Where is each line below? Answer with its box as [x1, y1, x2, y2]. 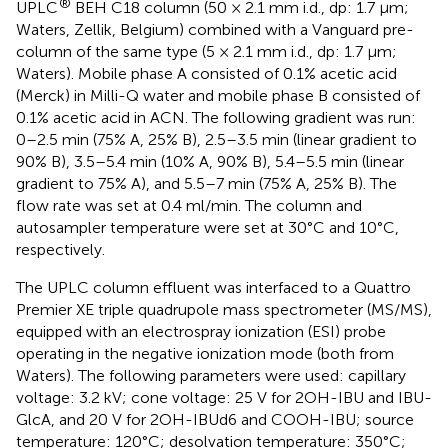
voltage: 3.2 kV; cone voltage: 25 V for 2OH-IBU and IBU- [16, 388, 432, 408]
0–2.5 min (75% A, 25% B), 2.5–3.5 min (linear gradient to [16, 130, 417, 150]
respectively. [16, 240, 105, 260]
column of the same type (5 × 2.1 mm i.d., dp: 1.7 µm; [16, 42, 397, 62]
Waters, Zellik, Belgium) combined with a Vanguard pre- [16, 20, 414, 40]
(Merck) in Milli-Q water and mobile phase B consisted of [16, 86, 420, 106]
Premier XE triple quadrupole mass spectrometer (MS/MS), [16, 300, 432, 320]
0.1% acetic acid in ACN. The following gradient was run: [16, 108, 416, 128]
